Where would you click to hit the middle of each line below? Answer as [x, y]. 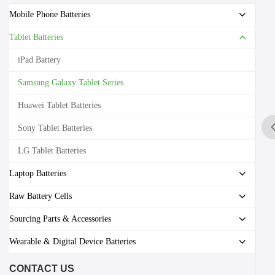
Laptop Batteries [38, 173]
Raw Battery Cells [41, 196]
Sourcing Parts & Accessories [60, 219]
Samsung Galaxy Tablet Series [71, 83]
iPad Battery [39, 60]
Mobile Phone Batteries [50, 14]
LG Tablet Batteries [52, 151]
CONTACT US [42, 269]
